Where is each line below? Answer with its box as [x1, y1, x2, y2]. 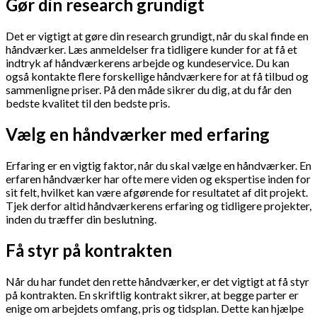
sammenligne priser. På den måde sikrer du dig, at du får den [6, 83, 292, 97]
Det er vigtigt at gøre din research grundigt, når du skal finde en [6, 29, 309, 43]
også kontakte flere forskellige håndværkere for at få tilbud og [6, 69, 309, 83]
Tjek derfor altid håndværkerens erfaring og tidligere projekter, [6, 199, 311, 213]
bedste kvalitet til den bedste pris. [6, 96, 170, 110]
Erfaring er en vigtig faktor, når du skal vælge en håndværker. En [6, 158, 311, 173]
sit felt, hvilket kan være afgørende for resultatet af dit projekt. [6, 185, 308, 200]
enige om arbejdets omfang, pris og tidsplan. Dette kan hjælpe [6, 301, 304, 315]
